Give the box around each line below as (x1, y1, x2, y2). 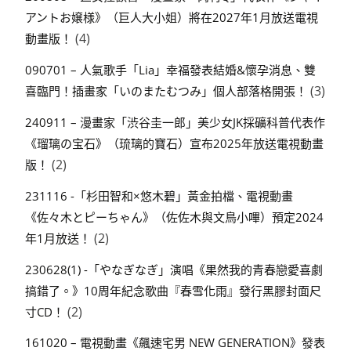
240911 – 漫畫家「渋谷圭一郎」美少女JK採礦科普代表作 (25, 114, 325, 131)
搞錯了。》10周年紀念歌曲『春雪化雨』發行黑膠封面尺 (25, 282, 321, 299)
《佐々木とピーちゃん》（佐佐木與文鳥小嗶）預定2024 (25, 208, 324, 225)
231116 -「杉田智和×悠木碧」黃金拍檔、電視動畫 (25, 187, 293, 204)
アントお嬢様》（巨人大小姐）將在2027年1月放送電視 (25, 9, 318, 26)
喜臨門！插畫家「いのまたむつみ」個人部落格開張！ (25, 83, 307, 100)
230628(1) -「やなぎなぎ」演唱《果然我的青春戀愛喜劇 (25, 261, 323, 277)
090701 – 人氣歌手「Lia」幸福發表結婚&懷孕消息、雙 (25, 62, 316, 78)
